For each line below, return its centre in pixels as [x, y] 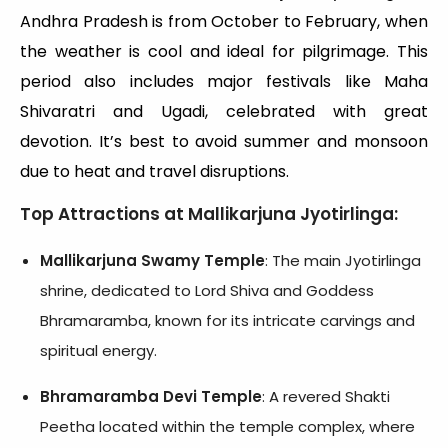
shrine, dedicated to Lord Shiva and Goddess [207, 290]
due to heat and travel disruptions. [154, 171]
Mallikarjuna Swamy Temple [152, 260]
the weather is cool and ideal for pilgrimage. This [224, 51]
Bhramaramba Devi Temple [151, 396]
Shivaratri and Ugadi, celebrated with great [224, 111]
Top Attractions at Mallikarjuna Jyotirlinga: [209, 213]
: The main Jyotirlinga [343, 260]
